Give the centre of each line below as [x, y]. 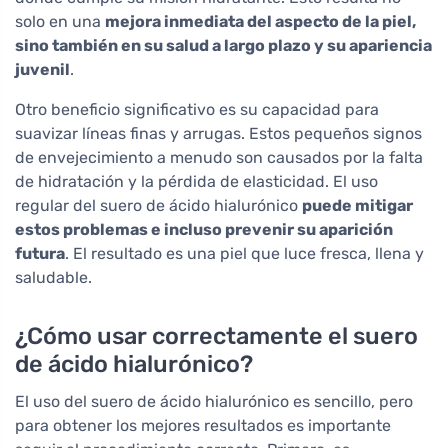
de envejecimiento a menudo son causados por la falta [219, 158]
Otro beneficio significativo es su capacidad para [197, 110]
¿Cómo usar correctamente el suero [216, 336]
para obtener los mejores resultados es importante [203, 426]
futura [40, 254]
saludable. [53, 278]
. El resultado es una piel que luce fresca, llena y [244, 254]
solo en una [60, 22]
